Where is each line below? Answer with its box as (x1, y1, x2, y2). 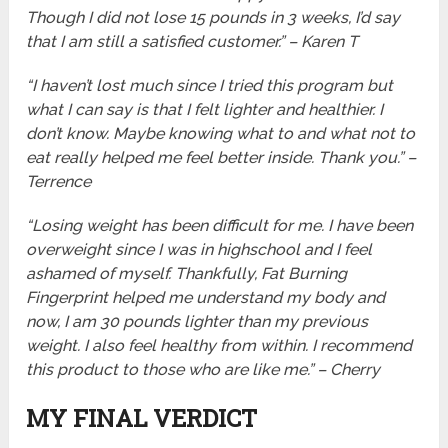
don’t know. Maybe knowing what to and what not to (26, 124, 416, 143)
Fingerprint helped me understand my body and (26, 288, 386, 307)
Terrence (26, 172, 92, 191)
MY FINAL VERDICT (26, 402, 258, 434)
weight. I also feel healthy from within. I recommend (26, 336, 413, 355)
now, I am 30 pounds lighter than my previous (26, 312, 369, 331)
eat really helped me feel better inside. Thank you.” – (26, 148, 417, 167)
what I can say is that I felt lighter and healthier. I (26, 100, 384, 119)
